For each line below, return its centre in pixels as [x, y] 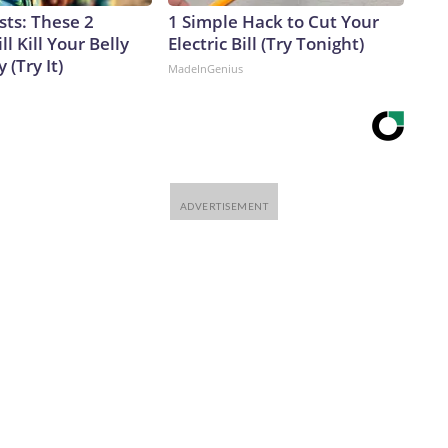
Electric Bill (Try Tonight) [266, 44]
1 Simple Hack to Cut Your [273, 22]
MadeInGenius [205, 69]
